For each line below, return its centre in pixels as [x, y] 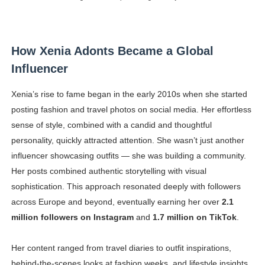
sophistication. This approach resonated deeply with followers [126, 187]
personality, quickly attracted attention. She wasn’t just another [127, 140]
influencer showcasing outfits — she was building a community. [128, 156]
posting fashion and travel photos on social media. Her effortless [131, 110]
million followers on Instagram [72, 217]
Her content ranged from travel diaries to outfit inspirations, [121, 248]
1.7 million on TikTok [194, 217]
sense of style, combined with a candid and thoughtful [111, 125]
